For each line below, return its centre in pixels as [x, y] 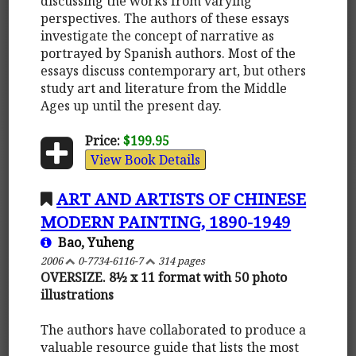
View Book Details [145, 159]
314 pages [181, 260]
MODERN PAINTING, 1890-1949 [166, 221]
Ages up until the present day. [132, 105]
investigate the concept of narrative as [158, 35]
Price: [102, 140]
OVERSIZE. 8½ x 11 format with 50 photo [164, 277]
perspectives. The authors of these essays [165, 18]
